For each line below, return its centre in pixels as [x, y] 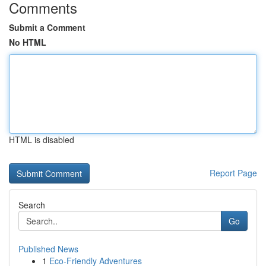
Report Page [233, 173]
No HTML [28, 42]
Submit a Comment [47, 27]
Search [32, 205]
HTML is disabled [42, 140]
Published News [48, 249]
